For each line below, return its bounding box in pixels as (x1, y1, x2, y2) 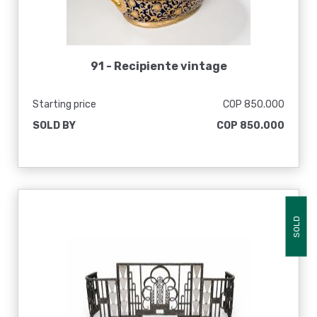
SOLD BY (33, 120, 76, 132)
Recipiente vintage (113, 59, 227, 73)
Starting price (33, 98, 96, 110)
